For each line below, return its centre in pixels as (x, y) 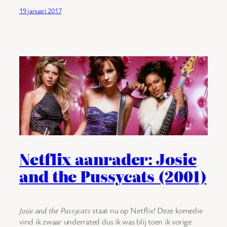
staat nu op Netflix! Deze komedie (146, 211)
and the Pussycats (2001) (113, 176)
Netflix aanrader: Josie (108, 159)
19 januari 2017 (41, 10)
